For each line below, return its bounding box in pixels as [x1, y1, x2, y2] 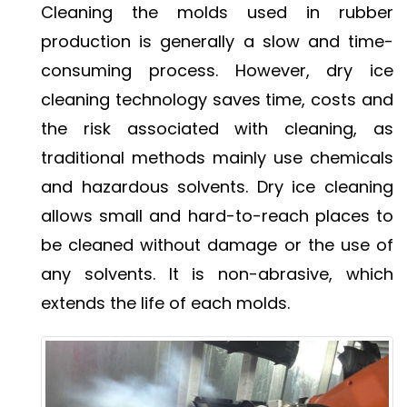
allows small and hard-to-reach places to [41, 203, 393, 227]
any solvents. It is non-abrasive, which [41, 262, 393, 285]
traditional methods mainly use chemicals [41, 145, 393, 169]
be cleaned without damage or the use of [41, 233, 393, 256]
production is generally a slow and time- [41, 29, 393, 53]
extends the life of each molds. [41, 291, 290, 314]
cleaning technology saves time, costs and [41, 87, 393, 111]
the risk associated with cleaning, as [41, 116, 393, 140]
